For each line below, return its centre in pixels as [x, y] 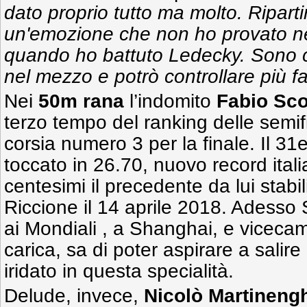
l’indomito [170, 101]
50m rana [81, 101]
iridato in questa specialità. [119, 271]
